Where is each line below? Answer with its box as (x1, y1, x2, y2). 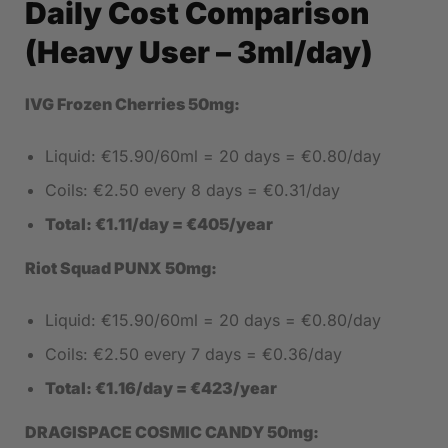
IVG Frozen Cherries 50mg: (25, 94, 240, 115)
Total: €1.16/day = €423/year (45, 378, 277, 399)
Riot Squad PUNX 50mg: (25, 258, 217, 279)
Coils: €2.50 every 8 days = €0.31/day (45, 180, 340, 201)
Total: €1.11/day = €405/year (45, 214, 273, 235)
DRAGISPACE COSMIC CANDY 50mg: (25, 422, 319, 443)
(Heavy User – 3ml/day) (25, 34, 373, 71)
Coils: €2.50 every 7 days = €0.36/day (45, 344, 342, 365)
